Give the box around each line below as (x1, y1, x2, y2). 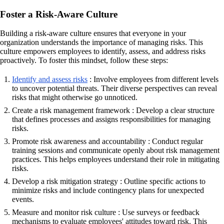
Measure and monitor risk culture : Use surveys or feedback (12, 208, 199, 217)
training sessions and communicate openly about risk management (12, 146, 219, 155)
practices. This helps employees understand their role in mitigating (12, 155, 219, 164)
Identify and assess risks (12, 75, 87, 84)
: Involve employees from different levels (87, 75, 218, 84)
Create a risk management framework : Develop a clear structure (12, 106, 214, 115)
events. (12, 195, 34, 204)
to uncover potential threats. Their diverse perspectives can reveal (12, 84, 217, 93)
